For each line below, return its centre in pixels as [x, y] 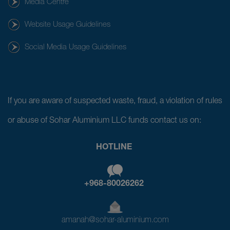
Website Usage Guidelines [68, 25]
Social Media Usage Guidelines [75, 47]
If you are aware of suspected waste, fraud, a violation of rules [115, 101]
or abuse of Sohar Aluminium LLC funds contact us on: [104, 121]
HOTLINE [114, 148]
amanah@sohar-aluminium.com [115, 221]
